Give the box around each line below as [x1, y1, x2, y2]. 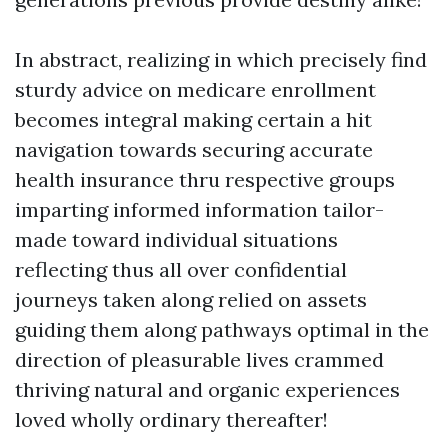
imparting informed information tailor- [15, 197, 384, 222]
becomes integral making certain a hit [15, 107, 372, 132]
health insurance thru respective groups [15, 167, 395, 192]
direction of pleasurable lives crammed [15, 347, 384, 372]
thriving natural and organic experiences [15, 377, 400, 402]
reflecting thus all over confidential [15, 257, 347, 282]
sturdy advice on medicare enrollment [15, 77, 376, 102]
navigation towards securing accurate [15, 137, 373, 162]
